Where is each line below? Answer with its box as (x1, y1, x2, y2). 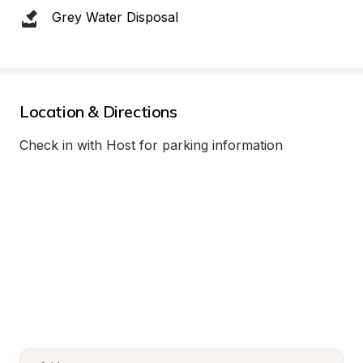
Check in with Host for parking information (19, 137, 283, 153)
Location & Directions (19, 101, 177, 122)
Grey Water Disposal (52, 9, 178, 25)
